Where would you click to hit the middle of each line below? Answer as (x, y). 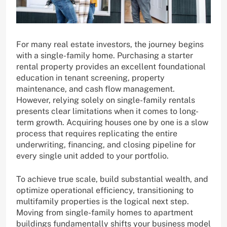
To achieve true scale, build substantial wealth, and (112, 179)
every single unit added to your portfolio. (92, 156)
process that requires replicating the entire (97, 133)
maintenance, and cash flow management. (96, 89)
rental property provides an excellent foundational (111, 66)
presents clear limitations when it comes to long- (107, 111)
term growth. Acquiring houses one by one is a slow (112, 122)
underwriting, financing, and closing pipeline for (106, 144)
